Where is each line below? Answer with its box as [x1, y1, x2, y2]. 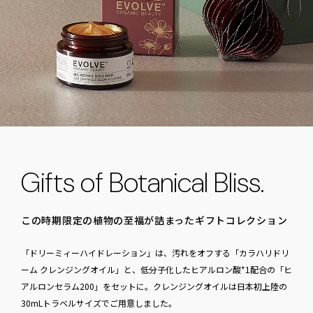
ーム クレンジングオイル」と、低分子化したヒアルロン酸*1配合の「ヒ [21, 263, 292, 275]
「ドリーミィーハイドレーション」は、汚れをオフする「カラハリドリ [21, 246, 289, 259]
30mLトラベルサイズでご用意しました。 [21, 296, 177, 309]
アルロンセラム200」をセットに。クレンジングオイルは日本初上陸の [21, 279, 287, 292]
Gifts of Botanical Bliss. [21, 163, 264, 201]
